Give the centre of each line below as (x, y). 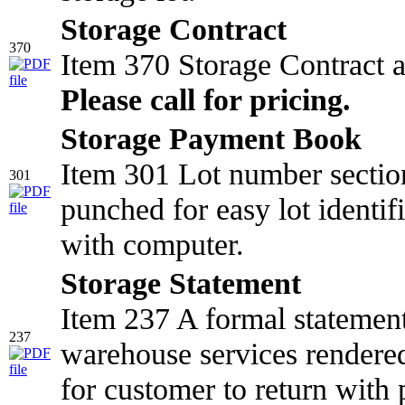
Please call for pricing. (206, 99)
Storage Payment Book (211, 138)
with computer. (152, 244)
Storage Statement (181, 283)
